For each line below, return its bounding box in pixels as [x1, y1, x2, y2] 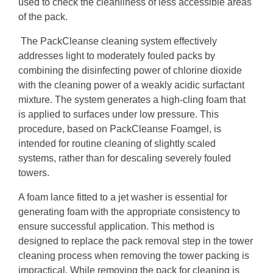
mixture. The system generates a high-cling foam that [18, 94, 246, 105]
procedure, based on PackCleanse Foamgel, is [18, 124, 221, 135]
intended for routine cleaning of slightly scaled [18, 138, 216, 149]
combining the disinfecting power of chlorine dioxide [18, 65, 242, 76]
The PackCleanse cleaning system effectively [21, 36, 217, 47]
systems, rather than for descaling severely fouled [18, 153, 231, 164]
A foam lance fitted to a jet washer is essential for [18, 192, 227, 203]
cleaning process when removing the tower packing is [18, 250, 249, 261]
